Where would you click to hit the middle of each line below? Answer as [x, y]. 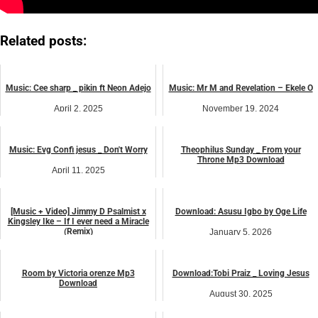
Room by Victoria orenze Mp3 [78, 273]
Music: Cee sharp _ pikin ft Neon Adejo [78, 88]
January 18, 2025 [78, 252]
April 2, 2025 [78, 108]
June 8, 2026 [78, 303]
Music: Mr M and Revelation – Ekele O [241, 88]
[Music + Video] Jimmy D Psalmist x [78, 211]
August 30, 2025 [241, 294]
